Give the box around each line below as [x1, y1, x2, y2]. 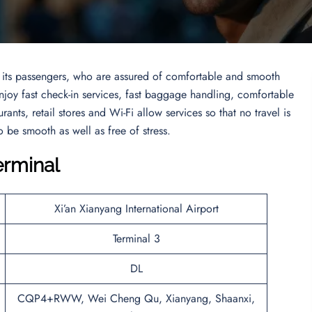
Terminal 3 [112, 230, 160, 247]
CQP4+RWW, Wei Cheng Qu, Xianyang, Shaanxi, [17, 290, 255, 306]
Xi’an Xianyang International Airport [54, 200, 219, 217]
